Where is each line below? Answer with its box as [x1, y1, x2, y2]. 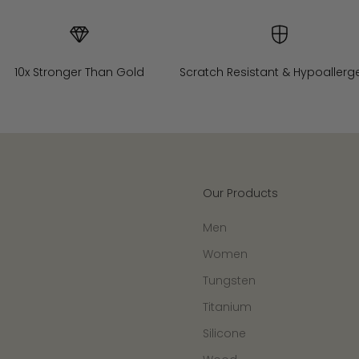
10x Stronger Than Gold [14, 64, 145, 81]
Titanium [203, 299, 252, 316]
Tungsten [203, 272, 256, 289]
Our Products [203, 185, 278, 202]
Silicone [203, 325, 246, 342]
